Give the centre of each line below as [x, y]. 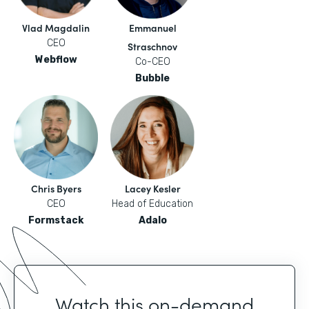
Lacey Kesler [152, 188]
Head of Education [152, 204]
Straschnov [152, 46]
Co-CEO [152, 62]
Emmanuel [152, 28]
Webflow [56, 60]
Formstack [56, 220]
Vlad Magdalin [56, 28]
